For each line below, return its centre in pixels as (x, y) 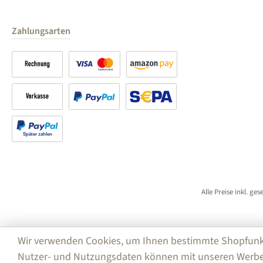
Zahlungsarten (41, 31)
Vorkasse (27, 115)
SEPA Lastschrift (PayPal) (170, 115)
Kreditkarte (89, 83)
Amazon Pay (148, 83)
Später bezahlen (41, 148)
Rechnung (30, 83)
